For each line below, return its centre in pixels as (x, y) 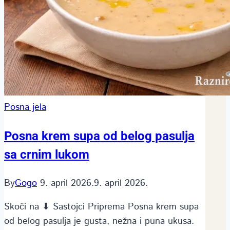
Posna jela (25, 107)
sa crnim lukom (47, 154)
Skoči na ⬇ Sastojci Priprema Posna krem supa (101, 207)
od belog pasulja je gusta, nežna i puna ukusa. (99, 221)
